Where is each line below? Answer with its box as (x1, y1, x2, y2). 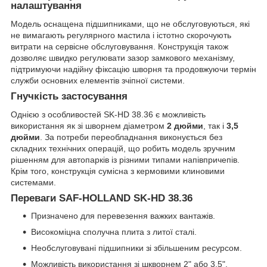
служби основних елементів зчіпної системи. (11, 75, 185, 85)
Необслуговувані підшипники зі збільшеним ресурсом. (31, 243, 242, 253)
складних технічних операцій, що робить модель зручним (11, 143, 235, 153)
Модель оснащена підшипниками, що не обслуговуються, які (11, 18, 250, 29)
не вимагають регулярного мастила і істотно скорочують (11, 30, 231, 40)
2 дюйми (167, 120, 203, 131)
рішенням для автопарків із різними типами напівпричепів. (11, 154, 240, 164)
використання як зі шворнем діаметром (11, 120, 167, 131)
